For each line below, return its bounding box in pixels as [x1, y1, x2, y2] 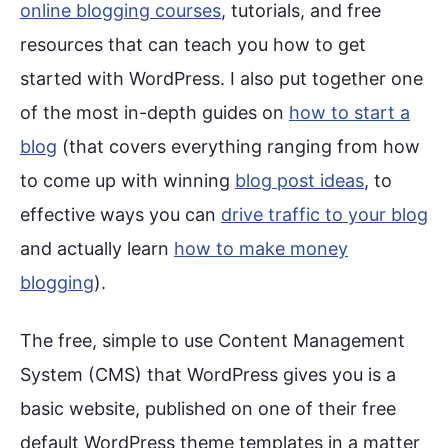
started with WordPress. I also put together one [20, 68, 423, 90]
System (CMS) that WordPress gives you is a [20, 363, 396, 385]
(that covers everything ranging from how [57, 136, 420, 158]
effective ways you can [20, 204, 221, 226]
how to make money [174, 238, 348, 260]
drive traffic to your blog [221, 204, 428, 226]
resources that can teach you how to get [20, 34, 366, 56]
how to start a [289, 102, 410, 124]
